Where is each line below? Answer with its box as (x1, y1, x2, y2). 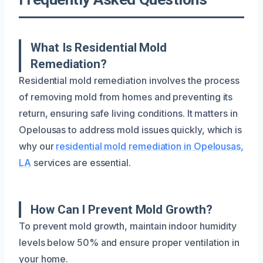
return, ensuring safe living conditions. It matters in (19, 107, 238, 119)
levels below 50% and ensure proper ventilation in (19, 236, 240, 248)
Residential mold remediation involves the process (19, 74, 240, 86)
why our (19, 140, 56, 152)
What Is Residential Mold (31, 40, 167, 55)
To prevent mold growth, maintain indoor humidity (19, 220, 237, 232)
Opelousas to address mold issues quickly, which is (19, 123, 242, 136)
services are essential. (31, 156, 131, 168)
